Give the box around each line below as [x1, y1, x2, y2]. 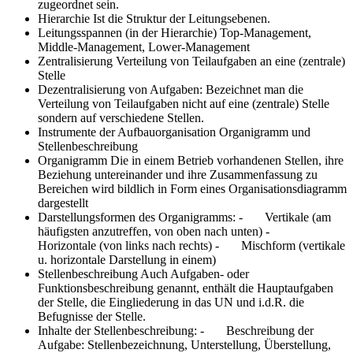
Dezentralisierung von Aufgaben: [38, 82, 206, 96]
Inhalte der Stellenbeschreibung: [38, 323, 200, 337]
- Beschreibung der [200, 323, 314, 337]
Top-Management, [220, 25, 311, 39]
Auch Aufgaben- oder [140, 266, 249, 281]
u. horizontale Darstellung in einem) [38, 252, 216, 266]
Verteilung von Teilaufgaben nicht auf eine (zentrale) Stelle [38, 96, 329, 110]
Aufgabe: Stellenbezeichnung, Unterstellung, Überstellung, [38, 337, 331, 351]
